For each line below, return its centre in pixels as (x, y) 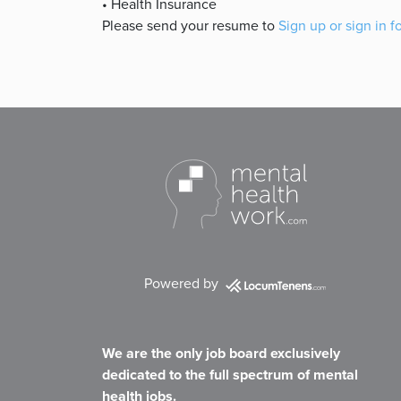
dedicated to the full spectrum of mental (230, 375)
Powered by (183, 282)
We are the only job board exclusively (221, 354)
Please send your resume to (190, 25)
